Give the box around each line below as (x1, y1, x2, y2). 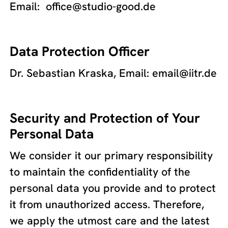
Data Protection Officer (10, 43, 150, 61)
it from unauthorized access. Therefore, (10, 196, 205, 212)
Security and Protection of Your (10, 109, 201, 127)
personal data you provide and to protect (10, 180, 216, 195)
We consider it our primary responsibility (10, 148, 213, 163)
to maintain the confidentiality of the (10, 164, 191, 179)
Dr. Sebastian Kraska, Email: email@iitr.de (10, 65, 217, 80)
